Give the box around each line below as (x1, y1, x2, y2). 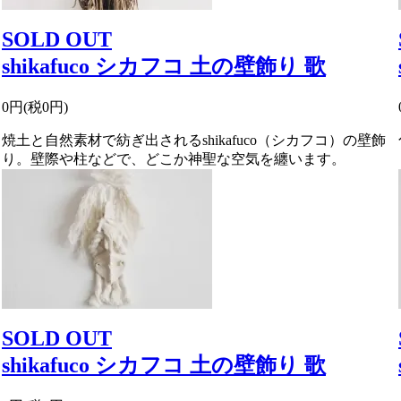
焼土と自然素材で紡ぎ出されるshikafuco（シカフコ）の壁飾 (2, 132, 386, 148)
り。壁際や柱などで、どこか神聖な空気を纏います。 (2, 150, 346, 166)
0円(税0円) (2, 98, 68, 115)
